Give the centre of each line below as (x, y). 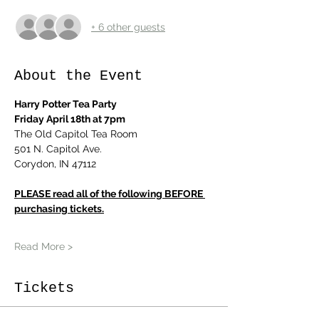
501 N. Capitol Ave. (58, 149)
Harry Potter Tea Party (66, 104)
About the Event (78, 76)
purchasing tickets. (59, 209)
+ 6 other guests (128, 27)
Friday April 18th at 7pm (70, 119)
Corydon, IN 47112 (55, 164)
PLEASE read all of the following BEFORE (110, 194)
